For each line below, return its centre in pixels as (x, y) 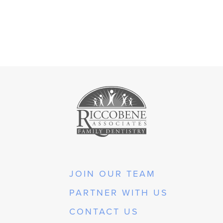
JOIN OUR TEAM (112, 173)
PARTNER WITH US (119, 192)
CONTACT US (104, 211)
